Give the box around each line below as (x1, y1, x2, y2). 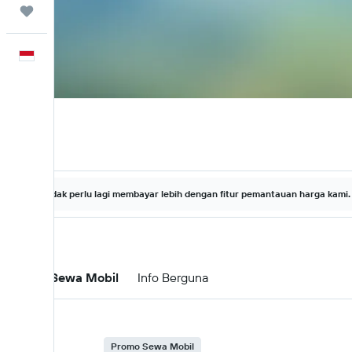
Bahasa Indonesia (53, 49, 137, 63)
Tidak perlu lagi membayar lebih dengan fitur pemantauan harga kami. (43, 188, 350, 200)
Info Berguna (137, 269, 208, 285)
